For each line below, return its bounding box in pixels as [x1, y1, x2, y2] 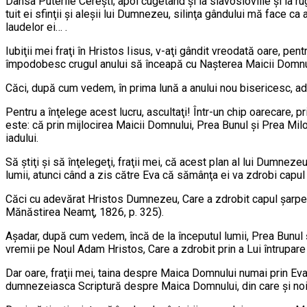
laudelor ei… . [5, 21, 67, 34]
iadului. [5, 132, 38, 145]
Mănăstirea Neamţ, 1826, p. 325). [5, 206, 164, 219]
